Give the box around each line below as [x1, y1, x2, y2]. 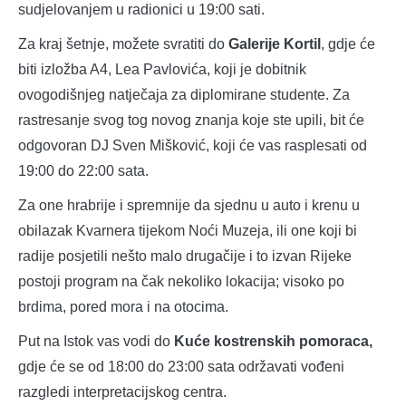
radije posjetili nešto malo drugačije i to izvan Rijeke [18, 248, 352, 265]
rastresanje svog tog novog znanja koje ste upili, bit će [18, 112, 364, 129]
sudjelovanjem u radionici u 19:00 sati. [18, 2, 265, 18]
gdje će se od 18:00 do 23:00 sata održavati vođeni [18, 359, 344, 375]
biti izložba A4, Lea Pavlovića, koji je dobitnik [18, 62, 306, 78]
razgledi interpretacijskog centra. [18, 384, 227, 401]
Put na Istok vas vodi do [18, 333, 174, 350]
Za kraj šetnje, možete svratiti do [18, 36, 228, 53]
